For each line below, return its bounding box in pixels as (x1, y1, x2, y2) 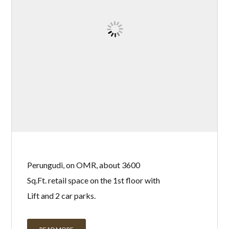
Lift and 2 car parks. (27, 191, 96, 201)
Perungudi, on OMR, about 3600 (27, 160, 141, 170)
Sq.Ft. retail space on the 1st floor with (27, 175, 161, 186)
